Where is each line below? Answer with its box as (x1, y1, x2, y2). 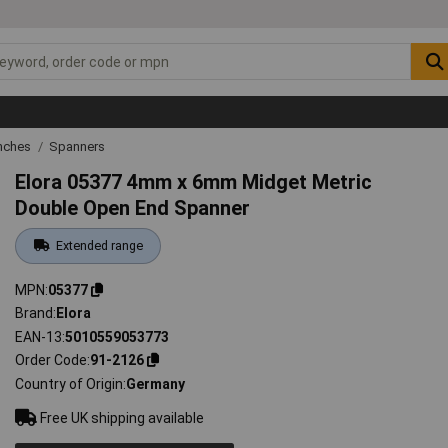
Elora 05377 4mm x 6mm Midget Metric (15, 169, 373, 194)
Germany (126, 375, 186, 392)
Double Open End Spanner (15, 195, 251, 220)
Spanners (49, 138, 105, 154)
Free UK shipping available (37, 409, 205, 426)
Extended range (55, 237, 143, 253)
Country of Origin (15, 375, 124, 392)
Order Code (15, 352, 88, 369)
